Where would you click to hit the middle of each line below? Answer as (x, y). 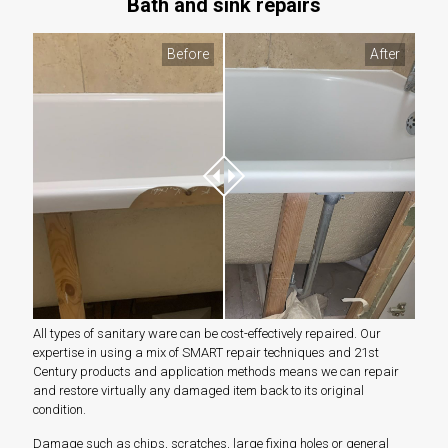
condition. (59, 410)
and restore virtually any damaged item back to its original (198, 391)
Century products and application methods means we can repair (216, 372)
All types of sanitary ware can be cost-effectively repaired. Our (207, 334)
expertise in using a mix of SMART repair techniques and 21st (206, 353)
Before (188, 53)
